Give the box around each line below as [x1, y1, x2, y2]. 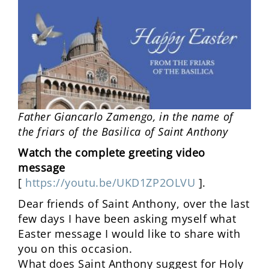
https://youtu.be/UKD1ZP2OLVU [25, 175, 196, 190]
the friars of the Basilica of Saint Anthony [18, 124, 228, 139]
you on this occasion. [18, 241, 133, 256]
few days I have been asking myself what [18, 211, 237, 226]
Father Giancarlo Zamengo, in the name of [18, 109, 234, 124]
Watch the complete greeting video [18, 145, 205, 160]
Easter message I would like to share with [18, 226, 241, 241]
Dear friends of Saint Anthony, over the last [18, 196, 250, 211]
